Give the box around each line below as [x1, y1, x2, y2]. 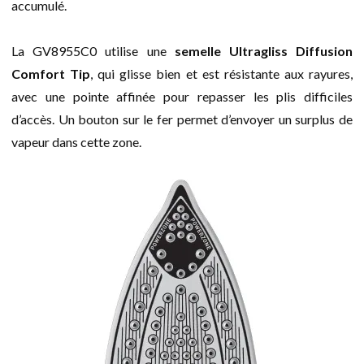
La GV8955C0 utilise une [11, 42, 175, 58]
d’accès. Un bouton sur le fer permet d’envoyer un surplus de [11, 110, 353, 127]
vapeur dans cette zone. [11, 133, 141, 149]
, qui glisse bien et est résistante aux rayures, [90, 65, 353, 81]
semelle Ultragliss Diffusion [174, 42, 353, 58]
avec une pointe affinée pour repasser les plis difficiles [11, 88, 353, 104]
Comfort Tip [11, 65, 91, 81]
